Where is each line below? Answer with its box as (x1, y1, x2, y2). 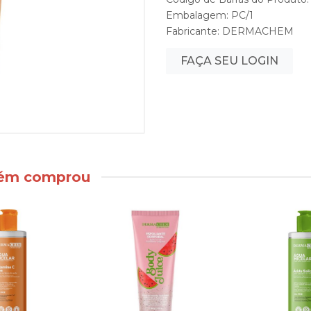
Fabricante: (166, 25, 222, 37)
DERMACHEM (222, 25, 294, 37)
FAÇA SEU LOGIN (180, 54, 278, 67)
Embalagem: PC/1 (166, 9, 253, 22)
